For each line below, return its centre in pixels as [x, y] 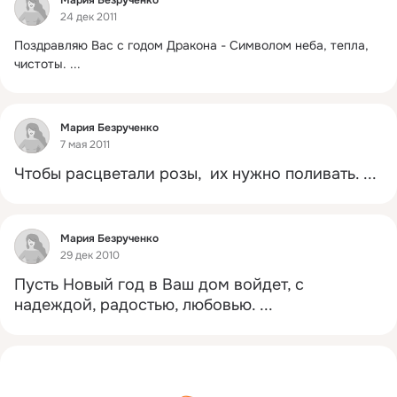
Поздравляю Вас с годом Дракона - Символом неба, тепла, [191, 45]
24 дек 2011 [89, 17]
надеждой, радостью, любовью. [135, 305]
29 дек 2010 [90, 256]
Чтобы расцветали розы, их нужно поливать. [187, 174]
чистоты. [40, 64]
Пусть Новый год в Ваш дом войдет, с [159, 284]
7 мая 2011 [85, 145]
